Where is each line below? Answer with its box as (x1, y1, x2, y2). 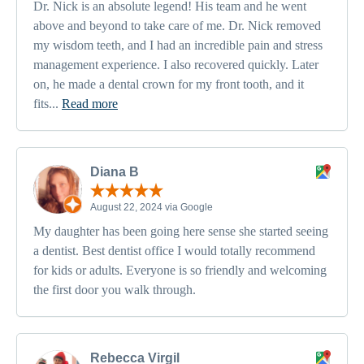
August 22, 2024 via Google (90, 201, 213, 213)
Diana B (90, 165, 139, 180)
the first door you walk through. (33, 282, 196, 297)
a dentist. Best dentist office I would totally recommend (33, 243, 315, 258)
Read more (62, 97, 118, 111)
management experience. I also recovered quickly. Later (33, 58, 318, 72)
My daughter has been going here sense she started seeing (33, 223, 328, 238)
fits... (33, 97, 62, 111)
